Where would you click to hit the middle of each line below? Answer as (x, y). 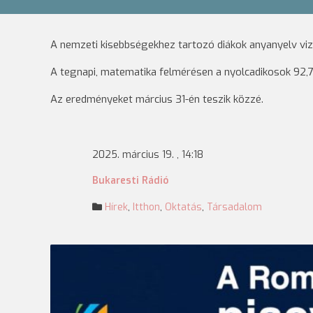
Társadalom (234, 207)
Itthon (146, 207)
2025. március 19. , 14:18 (148, 155)
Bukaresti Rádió (130, 181)
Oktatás (183, 207)
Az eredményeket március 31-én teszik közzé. (157, 99)
